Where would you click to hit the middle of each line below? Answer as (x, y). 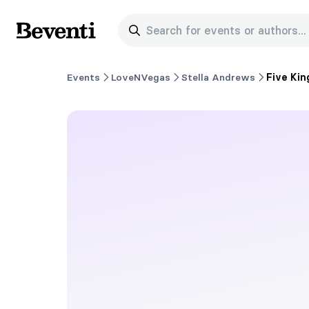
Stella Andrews (218, 77)
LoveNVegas (141, 77)
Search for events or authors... (224, 30)
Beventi (36, 38)
